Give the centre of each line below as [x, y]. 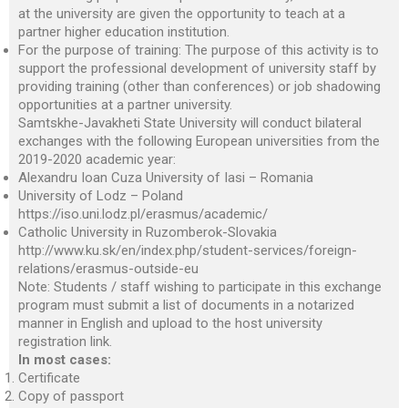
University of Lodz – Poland [101, 196]
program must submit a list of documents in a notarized [186, 305]
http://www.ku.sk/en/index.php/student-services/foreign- [188, 250]
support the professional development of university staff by [197, 68]
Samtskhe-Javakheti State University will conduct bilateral [190, 123]
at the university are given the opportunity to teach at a [182, 14]
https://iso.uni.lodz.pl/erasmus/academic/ [143, 214]
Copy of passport [71, 396]
